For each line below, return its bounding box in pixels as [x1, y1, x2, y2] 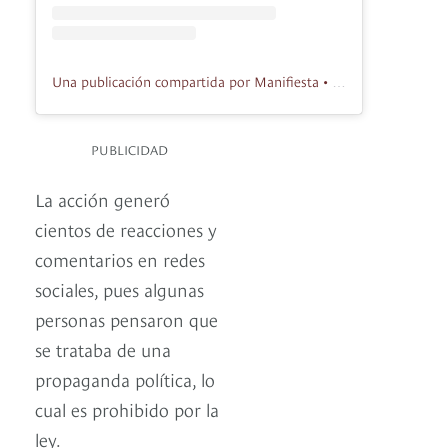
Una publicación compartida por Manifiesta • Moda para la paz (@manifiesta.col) [332, 73, 346, 90]
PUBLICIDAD [91, 139, 168, 158]
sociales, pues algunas [35, 275, 204, 301]
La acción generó [35, 185, 170, 211]
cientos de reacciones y [35, 215, 217, 241]
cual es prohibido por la [35, 395, 219, 421]
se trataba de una [35, 335, 171, 361]
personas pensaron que [35, 305, 218, 331]
